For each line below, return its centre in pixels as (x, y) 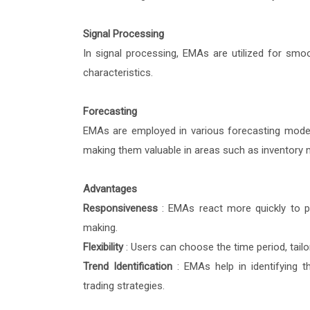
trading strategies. (124, 286)
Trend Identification (130, 267)
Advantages (110, 189)
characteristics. (118, 73)
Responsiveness (122, 209)
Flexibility (104, 247)
